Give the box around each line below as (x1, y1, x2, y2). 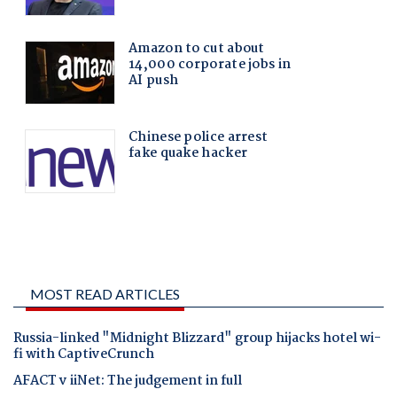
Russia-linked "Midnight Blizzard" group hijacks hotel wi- (13, 327, 381, 349)
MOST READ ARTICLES (30, 284, 180, 302)
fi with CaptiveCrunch (13, 343, 154, 365)
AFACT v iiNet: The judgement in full (13, 370, 242, 393)
